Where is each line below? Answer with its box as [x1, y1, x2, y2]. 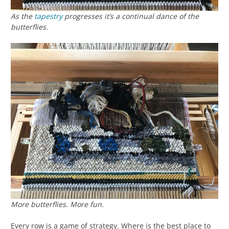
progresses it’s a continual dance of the [62, 11, 199, 21]
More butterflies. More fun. [11, 199, 104, 209]
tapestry [34, 11, 62, 21]
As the [11, 11, 34, 21]
